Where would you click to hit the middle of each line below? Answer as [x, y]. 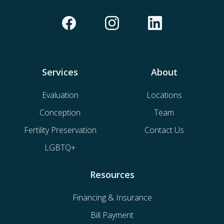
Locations [164, 95]
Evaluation [60, 95]
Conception [60, 113]
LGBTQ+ [60, 148]
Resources [112, 175]
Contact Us [164, 130]
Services [60, 72]
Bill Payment [112, 215]
